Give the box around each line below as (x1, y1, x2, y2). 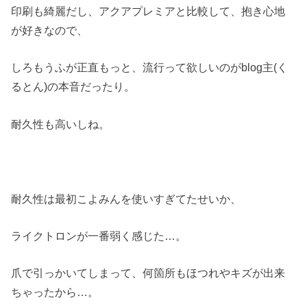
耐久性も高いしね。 (11, 117, 110, 130)
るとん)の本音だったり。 (11, 80, 136, 93)
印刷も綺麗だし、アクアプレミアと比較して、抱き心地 (11, 5, 286, 18)
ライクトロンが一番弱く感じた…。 (11, 229, 187, 242)
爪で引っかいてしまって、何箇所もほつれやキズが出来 (11, 267, 286, 280)
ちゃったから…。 (11, 286, 99, 299)
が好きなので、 (11, 24, 88, 37)
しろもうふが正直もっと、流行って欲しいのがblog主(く (11, 61, 288, 74)
